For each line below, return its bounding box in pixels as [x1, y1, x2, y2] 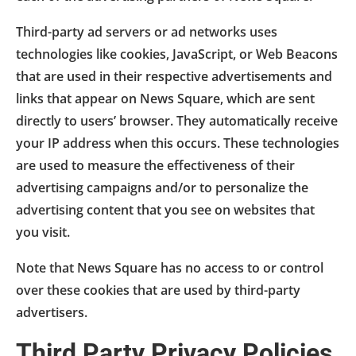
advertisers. [16, 303, 87, 321]
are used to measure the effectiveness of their [16, 156, 295, 174]
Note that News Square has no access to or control [16, 258, 323, 277]
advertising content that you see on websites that [16, 200, 315, 219]
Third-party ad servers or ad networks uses [16, 22, 277, 41]
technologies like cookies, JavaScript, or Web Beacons [16, 44, 338, 63]
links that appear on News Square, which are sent [16, 89, 315, 107]
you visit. [16, 222, 70, 241]
